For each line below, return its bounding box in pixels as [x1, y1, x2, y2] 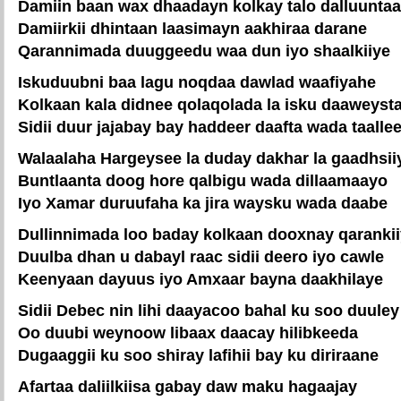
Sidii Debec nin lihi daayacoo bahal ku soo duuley [18, 301, 399, 320]
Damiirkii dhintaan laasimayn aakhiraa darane [18, 19, 367, 38]
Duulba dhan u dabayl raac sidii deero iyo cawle [18, 247, 384, 266]
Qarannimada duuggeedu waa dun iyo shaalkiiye [18, 41, 390, 60]
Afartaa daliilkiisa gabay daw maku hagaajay [18, 377, 357, 396]
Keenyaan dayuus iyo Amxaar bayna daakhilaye [18, 269, 383, 288]
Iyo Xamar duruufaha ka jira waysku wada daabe [18, 193, 388, 212]
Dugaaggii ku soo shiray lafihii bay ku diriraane [18, 346, 379, 364]
